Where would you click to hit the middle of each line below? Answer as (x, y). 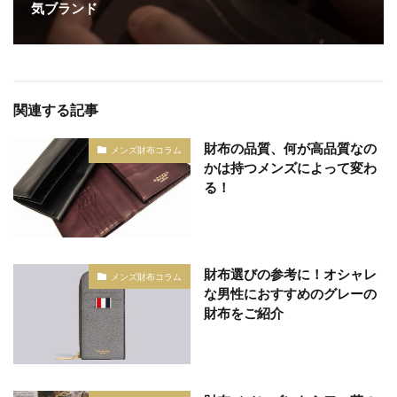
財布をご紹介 (244, 313)
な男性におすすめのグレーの (290, 294)
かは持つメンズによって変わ (290, 167)
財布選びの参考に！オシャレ (290, 274)
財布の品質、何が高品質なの (290, 148)
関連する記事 (56, 109)
